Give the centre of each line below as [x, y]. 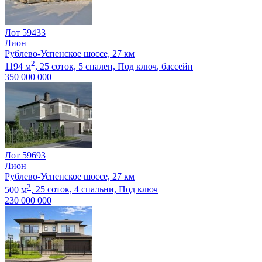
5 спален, [97, 67]
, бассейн [175, 67]
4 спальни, [95, 189]
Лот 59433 [25, 32]
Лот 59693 [25, 156]
